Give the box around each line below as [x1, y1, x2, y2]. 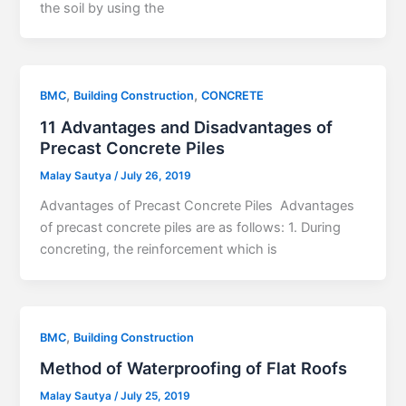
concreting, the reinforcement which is [40, 240, 278, 257]
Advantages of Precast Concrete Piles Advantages [40, 197, 355, 214]
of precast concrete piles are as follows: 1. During [40, 218, 342, 236]
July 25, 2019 [121, 390, 191, 403]
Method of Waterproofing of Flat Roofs [40, 358, 348, 379]
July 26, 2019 [121, 169, 192, 183]
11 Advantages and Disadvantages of [40, 117, 333, 138]
